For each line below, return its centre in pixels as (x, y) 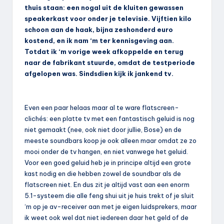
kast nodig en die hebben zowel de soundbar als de (103, 173)
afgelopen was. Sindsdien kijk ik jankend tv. (99, 73)
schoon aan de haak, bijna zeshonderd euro (99, 29)
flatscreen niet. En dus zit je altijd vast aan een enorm (107, 184)
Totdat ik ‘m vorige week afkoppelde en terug (104, 51)
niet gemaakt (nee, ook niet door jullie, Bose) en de (103, 129)
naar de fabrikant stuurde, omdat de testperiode (110, 62)
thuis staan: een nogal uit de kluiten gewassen (104, 7)
